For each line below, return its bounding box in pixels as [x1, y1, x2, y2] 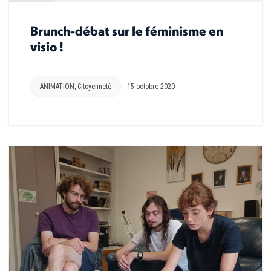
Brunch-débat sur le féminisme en [30, 22, 223, 39]
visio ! [30, 38, 64, 55]
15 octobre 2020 [127, 82, 175, 91]
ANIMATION [40, 82, 74, 91]
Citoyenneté [77, 82, 111, 91]
